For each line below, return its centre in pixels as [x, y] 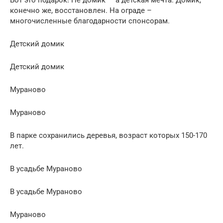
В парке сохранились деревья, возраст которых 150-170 [109, 135]
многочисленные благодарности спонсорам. [90, 21]
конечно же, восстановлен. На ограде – [81, 10]
